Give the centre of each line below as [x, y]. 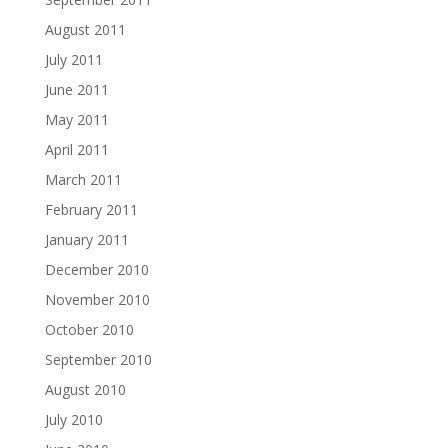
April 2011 [76, 149]
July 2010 [73, 419]
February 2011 [91, 209]
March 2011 [83, 179]
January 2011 [86, 239]
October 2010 [89, 329]
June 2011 [76, 89]
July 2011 [73, 59]
